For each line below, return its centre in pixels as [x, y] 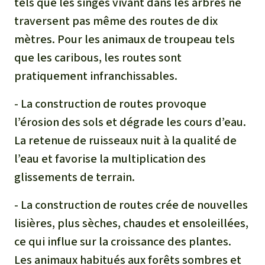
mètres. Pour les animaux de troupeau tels [125, 39]
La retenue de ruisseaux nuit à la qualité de [125, 140]
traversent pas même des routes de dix [116, 21]
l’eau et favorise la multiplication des [110, 159]
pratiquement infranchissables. [96, 76]
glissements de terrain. [75, 177]
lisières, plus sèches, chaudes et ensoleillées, [132, 223]
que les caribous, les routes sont [98, 57]
